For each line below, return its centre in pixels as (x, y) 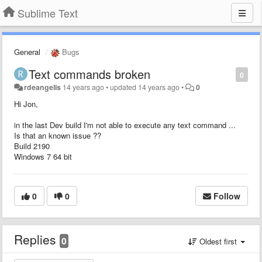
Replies (37, 239)
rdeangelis (43, 87)
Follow (227, 196)
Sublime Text (48, 13)
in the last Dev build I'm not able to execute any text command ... (125, 125)
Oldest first (218, 241)
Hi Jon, (26, 104)
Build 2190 (32, 146)
